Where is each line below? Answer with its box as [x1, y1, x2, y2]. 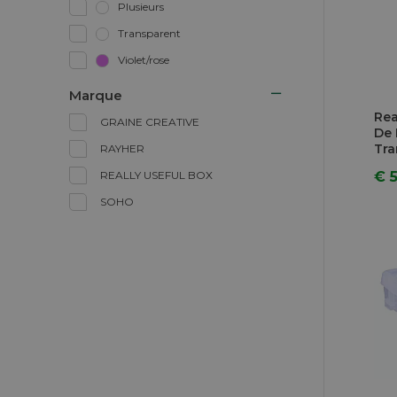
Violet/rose [118, 53, 169, 66]
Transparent [118, 27, 181, 40]
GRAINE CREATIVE [100, 115, 199, 128]
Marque [69, 87, 122, 104]
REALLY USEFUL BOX [100, 168, 213, 182]
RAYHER [100, 142, 144, 155]
